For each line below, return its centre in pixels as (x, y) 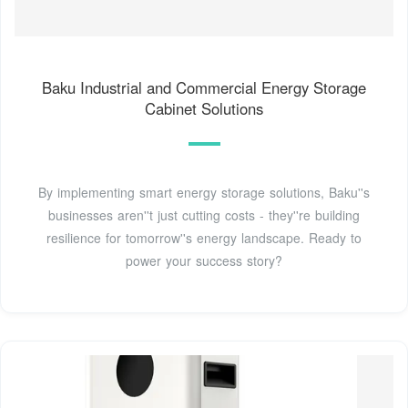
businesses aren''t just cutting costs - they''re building (204, 215)
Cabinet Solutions (204, 109)
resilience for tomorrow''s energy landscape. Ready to (204, 238)
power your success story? (204, 261)
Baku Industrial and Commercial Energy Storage (204, 88)
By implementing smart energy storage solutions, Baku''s (204, 193)
